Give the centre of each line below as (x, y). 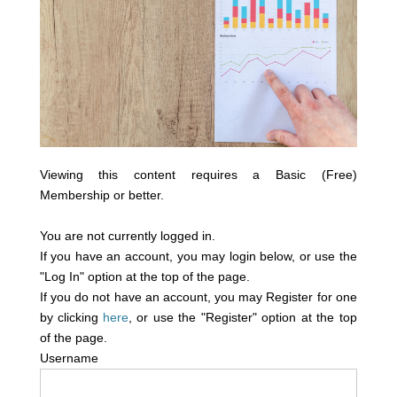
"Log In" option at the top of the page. (144, 277)
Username (69, 358)
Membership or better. (101, 195)
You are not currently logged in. (127, 236)
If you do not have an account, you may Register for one (198, 297)
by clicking (71, 318)
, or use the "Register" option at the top (242, 318)
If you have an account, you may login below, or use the (198, 257)
